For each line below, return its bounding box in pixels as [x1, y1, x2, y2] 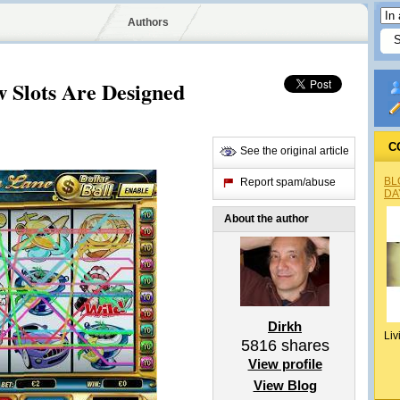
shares [276, 337, 329, 354]
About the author [224, 212, 309, 225]
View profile [247, 356, 322, 371]
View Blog [253, 378, 317, 393]
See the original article [240, 145, 349, 157]
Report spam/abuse [240, 176, 336, 188]
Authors [127, 16, 169, 29]
